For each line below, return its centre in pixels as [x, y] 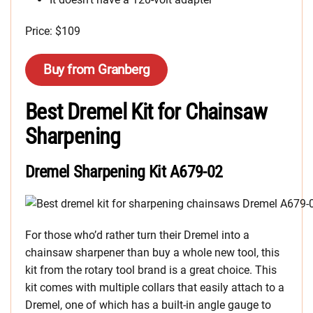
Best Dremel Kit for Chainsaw [146, 112]
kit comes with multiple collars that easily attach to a [155, 288]
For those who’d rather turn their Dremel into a [137, 235]
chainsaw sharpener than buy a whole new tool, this [152, 253]
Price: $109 [53, 31]
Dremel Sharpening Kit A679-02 [124, 172]
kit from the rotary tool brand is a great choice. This [151, 270]
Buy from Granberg [97, 70]
